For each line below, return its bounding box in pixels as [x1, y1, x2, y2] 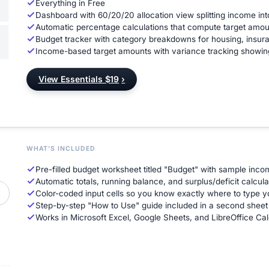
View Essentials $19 [38, 74, 119, 84]
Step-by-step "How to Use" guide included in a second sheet [35, 201, 268, 210]
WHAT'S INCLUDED [26, 145, 95, 153]
